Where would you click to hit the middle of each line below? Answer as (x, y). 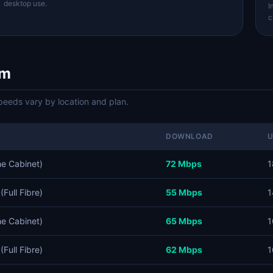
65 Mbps (184, 221)
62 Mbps (184, 250)
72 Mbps (184, 164)
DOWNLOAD (190, 136)
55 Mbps (184, 192)
